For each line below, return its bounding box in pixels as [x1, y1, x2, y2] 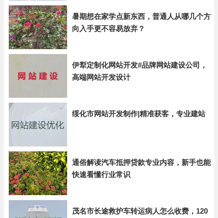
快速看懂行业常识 [72, 170, 130, 179]
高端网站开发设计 [72, 73, 130, 81]
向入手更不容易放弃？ [72, 24, 145, 33]
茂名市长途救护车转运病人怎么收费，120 [72, 207, 208, 215]
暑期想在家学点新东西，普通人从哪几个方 [72, 12, 211, 20]
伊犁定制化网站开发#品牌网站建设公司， [72, 61, 207, 69]
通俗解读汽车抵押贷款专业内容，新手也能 [72, 158, 211, 166]
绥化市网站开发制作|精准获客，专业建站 [72, 109, 205, 118]
